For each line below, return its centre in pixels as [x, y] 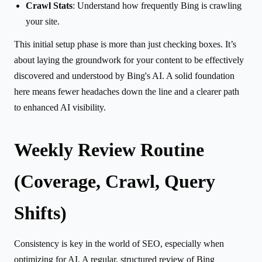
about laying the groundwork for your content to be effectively [129, 60]
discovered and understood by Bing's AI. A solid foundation [124, 75]
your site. [43, 21]
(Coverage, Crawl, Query [115, 181]
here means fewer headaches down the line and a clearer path [127, 91]
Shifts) [40, 213]
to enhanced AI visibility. [60, 107]
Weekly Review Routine [109, 149]
